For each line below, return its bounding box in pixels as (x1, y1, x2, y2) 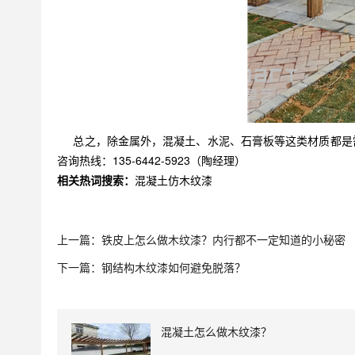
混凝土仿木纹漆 (135, 171, 212, 188)
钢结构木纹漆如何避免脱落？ (101, 258, 246, 275)
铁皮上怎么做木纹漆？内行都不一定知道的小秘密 (101, 231, 345, 247)
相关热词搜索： (57, 171, 135, 188)
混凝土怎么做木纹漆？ (161, 323, 272, 339)
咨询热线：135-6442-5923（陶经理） (57, 151, 246, 168)
